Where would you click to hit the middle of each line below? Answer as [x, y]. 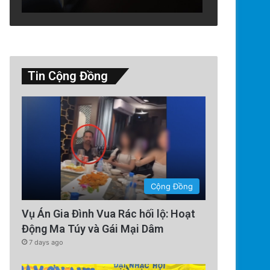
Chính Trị [218, 249]
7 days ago [46, 243]
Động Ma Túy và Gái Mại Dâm [93, 229]
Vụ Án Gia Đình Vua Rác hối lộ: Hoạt [109, 214]
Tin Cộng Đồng [68, 76]
